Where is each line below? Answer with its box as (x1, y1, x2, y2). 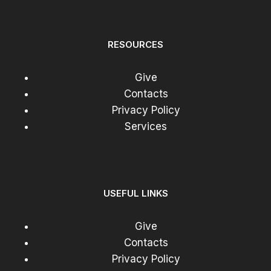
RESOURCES (108, 39, 163, 51)
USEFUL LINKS (103, 187, 168, 199)
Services (125, 120, 167, 133)
